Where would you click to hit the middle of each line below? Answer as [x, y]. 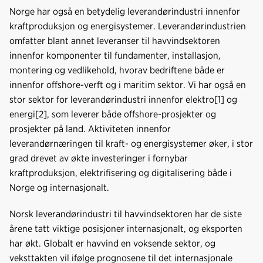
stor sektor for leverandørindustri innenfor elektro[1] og [123, 99]
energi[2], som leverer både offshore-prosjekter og [113, 114]
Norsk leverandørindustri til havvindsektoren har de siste [126, 214]
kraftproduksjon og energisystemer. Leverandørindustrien [128, 26]
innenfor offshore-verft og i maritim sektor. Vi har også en [128, 85]
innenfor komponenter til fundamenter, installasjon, [115, 55]
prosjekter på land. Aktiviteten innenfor [90, 129]
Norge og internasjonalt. [59, 187]
